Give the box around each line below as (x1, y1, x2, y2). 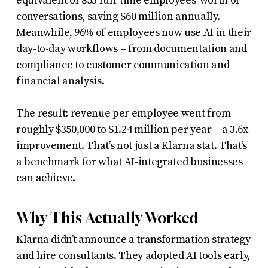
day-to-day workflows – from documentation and (16, 41, 247, 56)
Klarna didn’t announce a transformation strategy (16, 232, 251, 246)
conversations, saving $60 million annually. (16, 9, 220, 23)
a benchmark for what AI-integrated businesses (16, 154, 243, 169)
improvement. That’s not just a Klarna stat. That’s (16, 138, 247, 153)
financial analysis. (16, 74, 105, 88)
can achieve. (16, 170, 75, 185)
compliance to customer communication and (16, 57, 230, 72)
